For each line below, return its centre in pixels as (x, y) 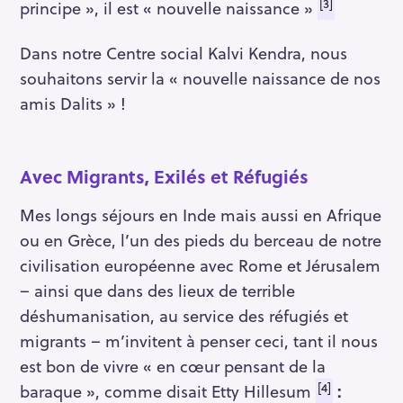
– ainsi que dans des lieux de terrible (157, 291)
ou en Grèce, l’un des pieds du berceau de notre (201, 240)
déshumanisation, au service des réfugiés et (184, 316)
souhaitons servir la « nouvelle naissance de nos (200, 78)
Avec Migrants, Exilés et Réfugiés (164, 177)
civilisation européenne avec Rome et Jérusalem (200, 265)
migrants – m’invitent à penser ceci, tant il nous (199, 341)
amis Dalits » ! (73, 103)
